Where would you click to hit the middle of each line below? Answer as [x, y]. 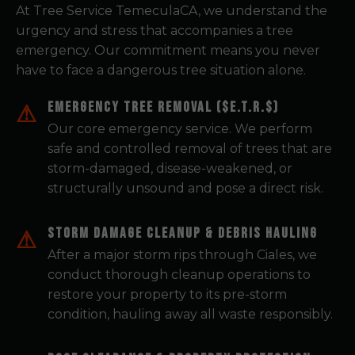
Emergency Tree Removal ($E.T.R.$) [163, 107]
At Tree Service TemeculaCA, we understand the [172, 11]
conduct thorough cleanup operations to [179, 275]
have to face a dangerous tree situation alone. [161, 70]
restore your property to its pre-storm [167, 294]
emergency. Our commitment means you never [168, 50]
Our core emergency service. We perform [180, 129]
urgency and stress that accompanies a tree [155, 31]
